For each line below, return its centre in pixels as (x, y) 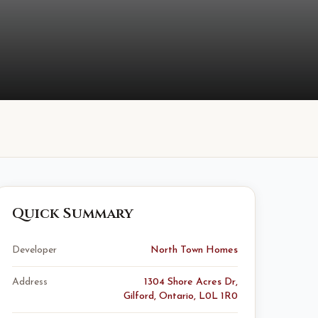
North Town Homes (194, 250)
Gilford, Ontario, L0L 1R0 (181, 296)
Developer (34, 250)
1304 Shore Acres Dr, (191, 282)
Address (30, 282)
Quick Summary (73, 213)
